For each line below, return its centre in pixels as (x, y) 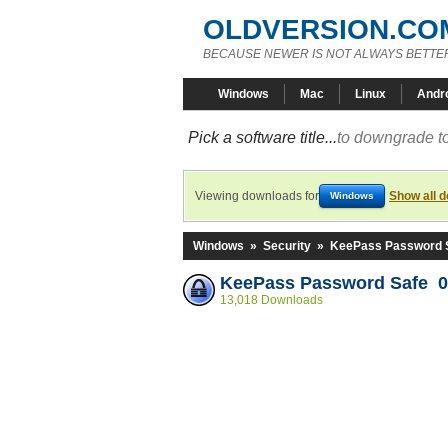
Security (287, 246)
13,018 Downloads (271, 300)
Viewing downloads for (257, 196)
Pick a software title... (262, 137)
